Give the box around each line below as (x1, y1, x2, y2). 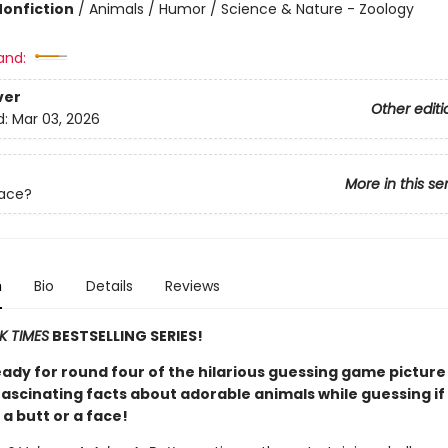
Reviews (164, 276, 220, 296)
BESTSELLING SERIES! (48, 326, 203, 346)
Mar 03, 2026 (11, 109, 100, 130)
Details (85, 276, 133, 296)
